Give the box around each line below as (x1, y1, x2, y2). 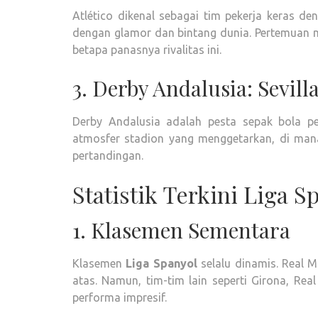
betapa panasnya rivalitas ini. (72, 43, 221, 56)
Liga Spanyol (126, 257, 197, 270)
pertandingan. (72, 149, 143, 162)
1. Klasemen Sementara (72, 216, 290, 244)
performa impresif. (72, 291, 167, 304)
